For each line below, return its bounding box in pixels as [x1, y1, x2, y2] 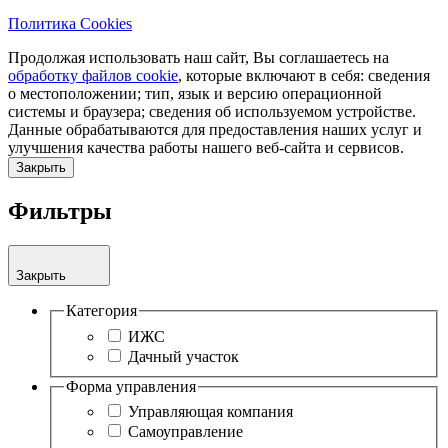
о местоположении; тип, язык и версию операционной [8, 85, 382, 103]
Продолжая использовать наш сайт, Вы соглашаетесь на [8, 49, 389, 67]
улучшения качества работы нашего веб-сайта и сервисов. [8, 139, 404, 157]
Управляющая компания [128, 403, 293, 421]
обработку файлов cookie [8, 67, 178, 85]
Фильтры [8, 198, 112, 225]
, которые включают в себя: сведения [178, 67, 430, 85]
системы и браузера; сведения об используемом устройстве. [8, 103, 416, 121]
